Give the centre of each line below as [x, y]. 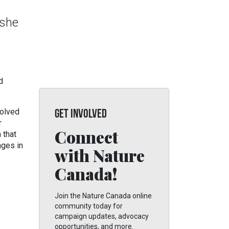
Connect [86, 137]
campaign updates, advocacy [102, 216]
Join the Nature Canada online [103, 196]
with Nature [100, 155]
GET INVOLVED [81, 114]
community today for [89, 206]
